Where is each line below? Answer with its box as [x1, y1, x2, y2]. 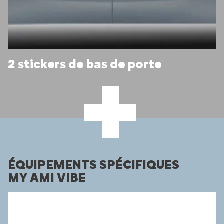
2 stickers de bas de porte [8, 56, 162, 72]
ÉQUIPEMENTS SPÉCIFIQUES [8, 157, 179, 172]
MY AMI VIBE [8, 170, 86, 185]
